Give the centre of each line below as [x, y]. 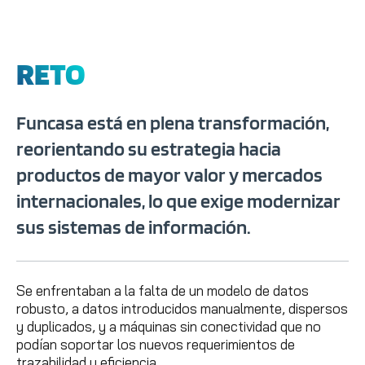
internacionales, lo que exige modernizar [178, 200]
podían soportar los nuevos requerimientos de [156, 344]
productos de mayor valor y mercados [169, 174]
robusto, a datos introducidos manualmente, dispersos [182, 308]
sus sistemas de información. [134, 226]
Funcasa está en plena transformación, [173, 122]
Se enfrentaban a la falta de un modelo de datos [163, 290]
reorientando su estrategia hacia [149, 148]
